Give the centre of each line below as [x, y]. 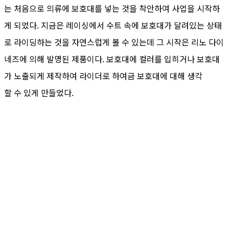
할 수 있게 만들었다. [39, 92]
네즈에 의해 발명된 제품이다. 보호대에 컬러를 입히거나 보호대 [112, 59]
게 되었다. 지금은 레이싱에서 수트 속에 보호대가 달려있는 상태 [113, 25]
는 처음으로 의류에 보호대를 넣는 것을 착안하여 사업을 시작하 [112, 8]
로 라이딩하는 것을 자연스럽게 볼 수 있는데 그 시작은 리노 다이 [114, 42]
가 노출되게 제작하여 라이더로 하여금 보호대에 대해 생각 [103, 75]
